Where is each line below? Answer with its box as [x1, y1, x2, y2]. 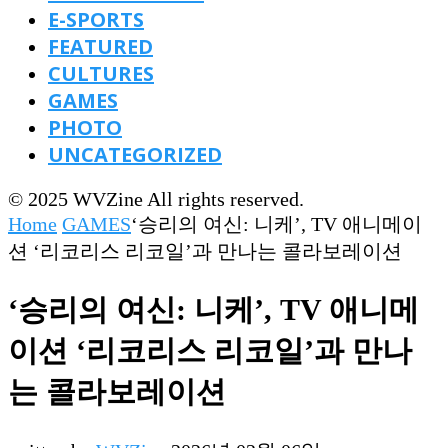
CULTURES [48, 60, 154, 87]
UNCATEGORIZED [48, 141, 222, 168]
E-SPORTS [48, 6, 144, 33]
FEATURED [48, 33, 153, 60]
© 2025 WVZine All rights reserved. [8, 188, 304, 210]
